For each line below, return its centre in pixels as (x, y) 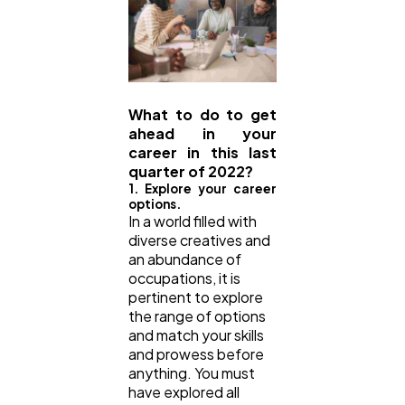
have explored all (184, 391)
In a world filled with (193, 221)
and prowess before (196, 353)
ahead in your (202, 133)
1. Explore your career (202, 188)
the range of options (197, 316)
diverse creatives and (199, 240)
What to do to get (202, 114)
